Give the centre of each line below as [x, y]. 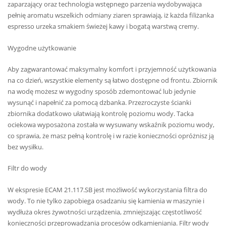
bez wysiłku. [25, 147]
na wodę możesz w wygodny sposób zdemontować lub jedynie [102, 91]
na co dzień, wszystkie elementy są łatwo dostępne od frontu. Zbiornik [112, 80]
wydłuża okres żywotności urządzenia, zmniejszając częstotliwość [105, 212]
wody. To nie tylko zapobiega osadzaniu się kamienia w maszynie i [106, 201]
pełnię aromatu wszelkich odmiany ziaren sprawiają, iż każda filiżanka [111, 15]
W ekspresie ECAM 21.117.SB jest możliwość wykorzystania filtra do [107, 189]
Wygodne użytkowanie [42, 48]
